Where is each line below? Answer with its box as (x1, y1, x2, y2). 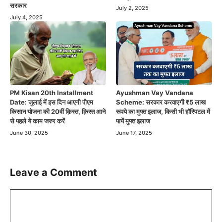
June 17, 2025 (116, 129, 152, 137)
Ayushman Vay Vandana (116, 89, 193, 97)
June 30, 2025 (10, 129, 48, 137)
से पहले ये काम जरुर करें (10, 117, 65, 125)
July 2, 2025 (116, 4, 149, 11)
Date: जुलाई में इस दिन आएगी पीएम (10, 98, 93, 107)
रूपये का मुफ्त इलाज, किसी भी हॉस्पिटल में (116, 108, 210, 116)
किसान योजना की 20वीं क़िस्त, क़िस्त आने (10, 108, 106, 116)
